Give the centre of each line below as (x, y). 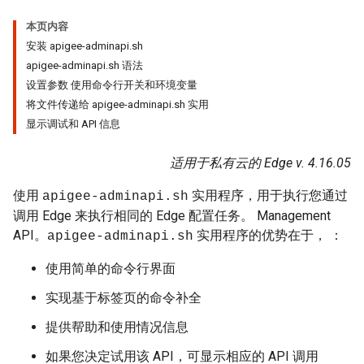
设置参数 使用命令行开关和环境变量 (112, 85)
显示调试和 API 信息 (73, 124)
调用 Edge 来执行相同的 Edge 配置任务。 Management (172, 216)
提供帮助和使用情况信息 (117, 327)
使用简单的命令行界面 (110, 269)
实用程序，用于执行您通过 (268, 195)
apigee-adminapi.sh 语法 (84, 65)
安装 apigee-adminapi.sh (84, 46)
